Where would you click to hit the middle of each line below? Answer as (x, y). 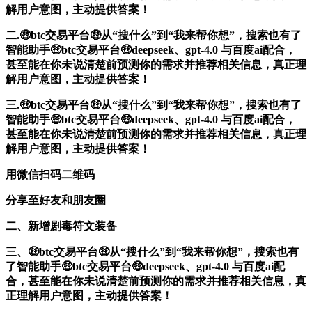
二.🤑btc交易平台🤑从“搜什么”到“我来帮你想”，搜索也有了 (154, 35)
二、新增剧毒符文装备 (61, 226)
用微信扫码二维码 (50, 174)
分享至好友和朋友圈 (56, 200)
